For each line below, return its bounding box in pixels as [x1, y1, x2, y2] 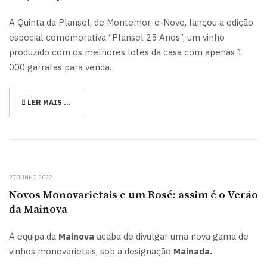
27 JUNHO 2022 [9, 173, 52, 181]
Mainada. [171, 246, 212, 257]
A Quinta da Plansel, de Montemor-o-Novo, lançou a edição [9, 16, 253, 28]
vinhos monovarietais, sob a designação [9, 246, 171, 257]
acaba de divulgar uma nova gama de [94, 231, 249, 242]
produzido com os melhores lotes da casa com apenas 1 [9, 46, 243, 58]
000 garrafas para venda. [9, 61, 111, 73]
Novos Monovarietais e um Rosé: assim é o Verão [9, 188, 258, 202]
